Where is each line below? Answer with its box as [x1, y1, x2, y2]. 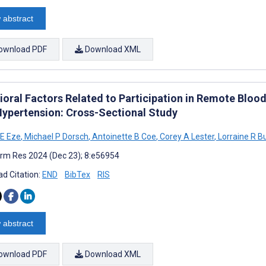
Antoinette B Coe [90, 131, 156, 141]
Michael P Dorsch [23, 131, 88, 141]
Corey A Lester [158, 131, 214, 141]
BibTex [65, 169, 90, 179]
